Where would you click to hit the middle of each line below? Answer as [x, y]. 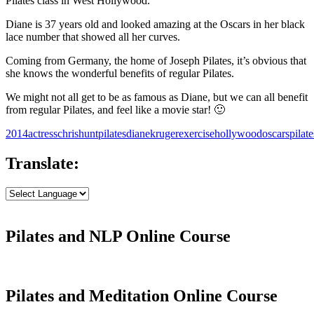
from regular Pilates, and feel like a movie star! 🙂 [115, 110]
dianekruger [152, 134]
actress [43, 134]
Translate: [42, 164]
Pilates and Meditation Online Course [142, 295]
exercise [197, 134]
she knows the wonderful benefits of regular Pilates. [120, 74]
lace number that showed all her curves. [93, 37]
